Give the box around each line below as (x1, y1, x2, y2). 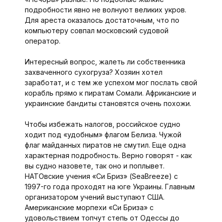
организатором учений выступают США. (24, 193, 165, 202)
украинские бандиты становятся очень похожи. (24, 99, 191, 108)
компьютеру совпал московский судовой (24, 26, 168, 35)
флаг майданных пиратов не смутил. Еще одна (24, 141, 186, 150)
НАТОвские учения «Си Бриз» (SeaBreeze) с (24, 172, 178, 181)
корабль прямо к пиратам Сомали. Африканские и (24, 89, 196, 98)
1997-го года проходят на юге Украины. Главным (24, 182, 195, 191)
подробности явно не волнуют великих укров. (24, 5, 186, 14)
